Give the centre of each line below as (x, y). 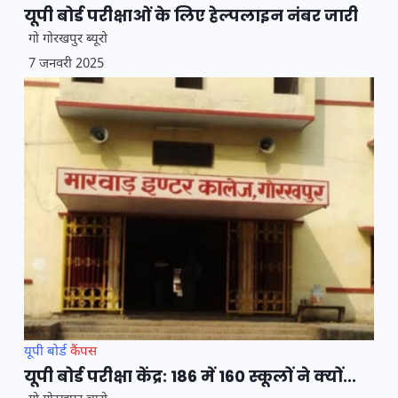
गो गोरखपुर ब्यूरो (68, 40)
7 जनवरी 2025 (66, 65)
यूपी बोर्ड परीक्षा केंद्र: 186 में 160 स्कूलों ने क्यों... (190, 376)
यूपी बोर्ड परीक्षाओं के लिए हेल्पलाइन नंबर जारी (191, 16)
